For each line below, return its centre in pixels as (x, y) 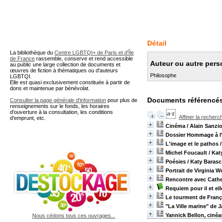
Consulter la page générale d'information (58, 100)
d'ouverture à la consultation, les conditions (61, 112)
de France (22, 58)
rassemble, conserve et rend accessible (84, 58)
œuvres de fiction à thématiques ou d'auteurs (64, 70)
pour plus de (122, 100)
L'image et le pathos (192, 144)
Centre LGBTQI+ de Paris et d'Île (94, 53)
